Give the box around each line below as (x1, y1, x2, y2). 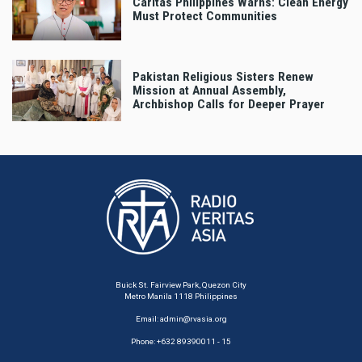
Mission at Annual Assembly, (133, 82, 286, 98)
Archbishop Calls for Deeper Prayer (133, 96, 325, 112)
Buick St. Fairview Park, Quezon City (116, 280, 246, 290)
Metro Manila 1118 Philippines (124, 292, 238, 301)
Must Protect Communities (133, 9, 277, 24)
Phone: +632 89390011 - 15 (131, 337, 231, 347)
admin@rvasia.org (159, 314, 227, 324)
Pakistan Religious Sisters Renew (133, 69, 314, 84)
